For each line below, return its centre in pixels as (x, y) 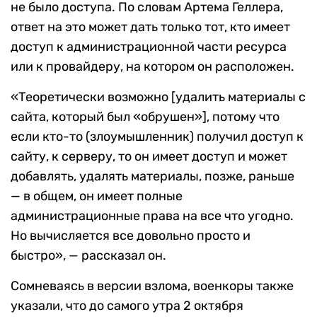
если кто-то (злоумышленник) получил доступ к (157, 137)
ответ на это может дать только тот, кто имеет (150, 27)
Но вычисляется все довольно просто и (131, 236)
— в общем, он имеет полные (97, 196)
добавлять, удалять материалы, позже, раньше (152, 177)
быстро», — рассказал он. (88, 256)
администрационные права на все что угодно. (152, 216)
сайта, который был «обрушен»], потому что (145, 117)
